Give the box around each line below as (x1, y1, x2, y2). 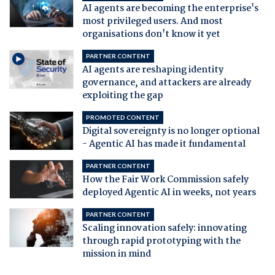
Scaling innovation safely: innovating (82, 220, 247, 236)
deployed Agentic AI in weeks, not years (82, 185, 256, 200)
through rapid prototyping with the (82, 233, 241, 249)
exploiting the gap (82, 88, 163, 103)
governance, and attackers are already (82, 75, 251, 90)
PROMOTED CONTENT (85, 113, 160, 121)
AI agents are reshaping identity (82, 62, 223, 77)
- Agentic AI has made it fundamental (82, 136, 246, 152)
